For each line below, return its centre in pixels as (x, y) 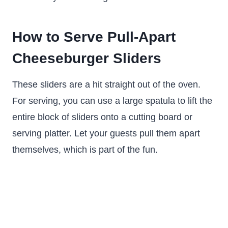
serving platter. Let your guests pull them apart (106, 133)
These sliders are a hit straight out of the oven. (106, 84)
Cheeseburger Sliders (87, 58)
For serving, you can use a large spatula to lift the (112, 101)
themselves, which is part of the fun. (85, 150)
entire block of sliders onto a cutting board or (102, 117)
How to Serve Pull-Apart (94, 37)
